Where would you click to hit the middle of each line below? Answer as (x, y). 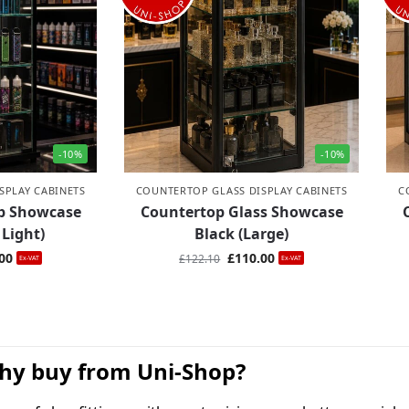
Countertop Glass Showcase (241, 212)
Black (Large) (242, 234)
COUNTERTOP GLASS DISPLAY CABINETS (241, 191)
